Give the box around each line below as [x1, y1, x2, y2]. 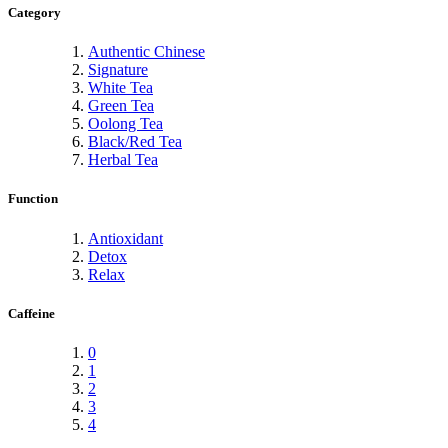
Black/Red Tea [88, 133, 182, 151]
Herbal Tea [88, 151, 158, 169]
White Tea [88, 79, 153, 97]
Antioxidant [88, 229, 163, 247]
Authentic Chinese [88, 43, 205, 61]
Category [8, 5, 61, 21]
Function [8, 191, 58, 207]
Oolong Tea [88, 115, 163, 133]
